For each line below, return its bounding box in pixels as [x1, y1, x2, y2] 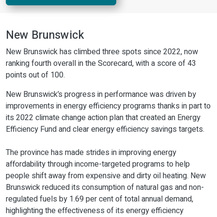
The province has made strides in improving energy [6, 146, 176, 158]
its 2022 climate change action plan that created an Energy [6, 111, 201, 124]
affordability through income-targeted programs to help [6, 158, 190, 170]
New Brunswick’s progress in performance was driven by [6, 88, 196, 100]
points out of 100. [6, 69, 65, 81]
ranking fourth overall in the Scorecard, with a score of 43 [6, 57, 196, 69]
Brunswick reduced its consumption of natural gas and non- [6, 181, 204, 193]
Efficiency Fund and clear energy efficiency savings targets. [6, 123, 204, 135]
